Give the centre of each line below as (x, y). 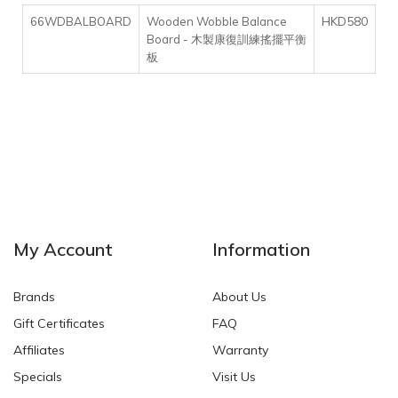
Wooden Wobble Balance (217, 22)
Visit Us (234, 377)
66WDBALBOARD (81, 22)
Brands (34, 297)
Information (261, 250)
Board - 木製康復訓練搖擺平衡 (227, 40)
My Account (63, 250)
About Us (239, 297)
